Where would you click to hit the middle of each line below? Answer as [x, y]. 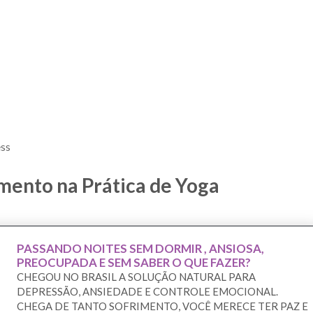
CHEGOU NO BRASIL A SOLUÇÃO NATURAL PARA [136, 277]
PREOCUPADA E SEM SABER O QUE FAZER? [134, 263]
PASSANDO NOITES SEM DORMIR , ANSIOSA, [140, 249]
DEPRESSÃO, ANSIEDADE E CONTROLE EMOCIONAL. [147, 292]
